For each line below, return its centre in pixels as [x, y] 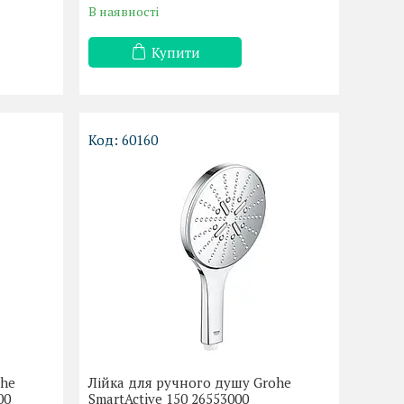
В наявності [124, 11]
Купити [175, 52]
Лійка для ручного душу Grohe [190, 382]
